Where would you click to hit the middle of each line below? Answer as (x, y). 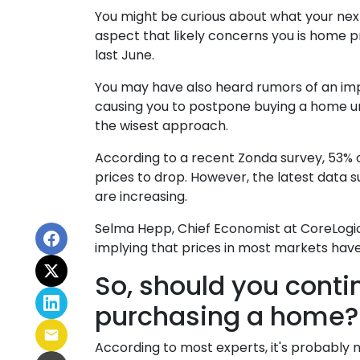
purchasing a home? (227, 317)
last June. (125, 55)
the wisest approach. (162, 126)
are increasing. (141, 197)
